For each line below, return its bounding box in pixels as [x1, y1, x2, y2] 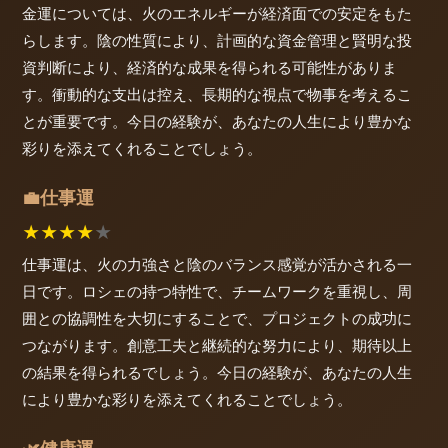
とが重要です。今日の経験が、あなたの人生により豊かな [22, 111, 412, 131]
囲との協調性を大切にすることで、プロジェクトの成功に [22, 309, 412, 329]
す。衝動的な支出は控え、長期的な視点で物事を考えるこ [22, 84, 412, 104]
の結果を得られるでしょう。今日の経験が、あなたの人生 [22, 363, 412, 383]
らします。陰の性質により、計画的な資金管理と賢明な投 [22, 30, 412, 50]
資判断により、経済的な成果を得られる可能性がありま [22, 57, 397, 77]
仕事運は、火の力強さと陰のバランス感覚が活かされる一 [22, 255, 412, 275]
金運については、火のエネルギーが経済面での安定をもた [22, 3, 412, 23]
